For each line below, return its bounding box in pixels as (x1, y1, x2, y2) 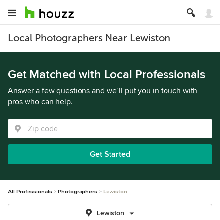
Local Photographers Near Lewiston (8, 32, 170, 44)
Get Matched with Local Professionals (8, 67, 205, 82)
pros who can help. (8, 97, 73, 107)
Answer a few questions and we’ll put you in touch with (8, 86, 197, 96)
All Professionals (8, 188, 52, 195)
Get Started (90, 149, 130, 159)
